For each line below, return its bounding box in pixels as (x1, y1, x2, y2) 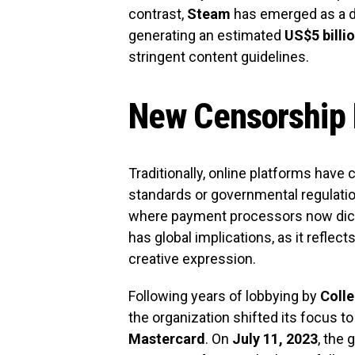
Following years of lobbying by (128, 287, 320, 304)
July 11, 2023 (232, 330, 318, 347)
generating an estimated (128, 26, 284, 44)
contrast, (128, 5, 187, 22)
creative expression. (128, 250, 256, 267)
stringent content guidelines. (128, 48, 309, 65)
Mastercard (128, 330, 205, 347)
